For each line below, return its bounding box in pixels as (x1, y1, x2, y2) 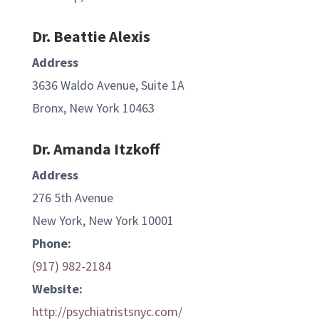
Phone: (31, 235, 71, 252)
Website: (31, 281, 83, 298)
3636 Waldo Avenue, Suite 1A (31, 77, 184, 94)
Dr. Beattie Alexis (31, 26, 150, 47)
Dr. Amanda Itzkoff (31, 139, 159, 159)
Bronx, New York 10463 (31, 100, 155, 117)
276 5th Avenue (31, 189, 113, 206)
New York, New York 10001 (31, 212, 174, 229)
